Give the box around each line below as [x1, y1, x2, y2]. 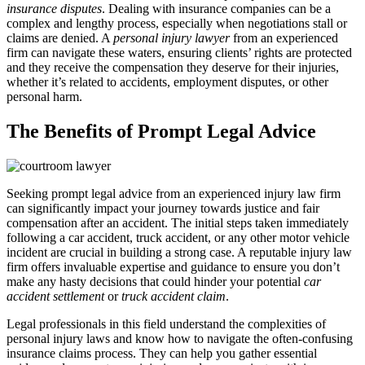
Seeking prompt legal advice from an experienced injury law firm [7, 187, 341, 201]
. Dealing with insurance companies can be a [102, 2, 331, 16]
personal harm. [7, 90, 82, 104]
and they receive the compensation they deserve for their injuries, [7, 60, 339, 75]
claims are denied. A [7, 31, 113, 46]
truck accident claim [121, 289, 226, 304]
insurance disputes [7, 2, 102, 16]
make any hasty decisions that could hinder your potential [7, 275, 304, 289]
